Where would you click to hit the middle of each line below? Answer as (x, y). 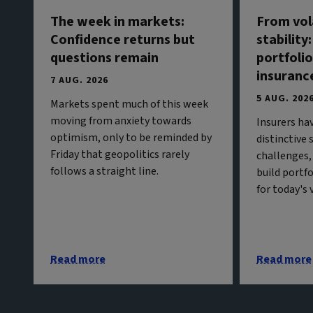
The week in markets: (117, 21)
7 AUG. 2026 (79, 80)
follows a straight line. (104, 171)
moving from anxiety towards (121, 121)
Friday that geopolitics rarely (120, 154)
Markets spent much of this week (129, 104)
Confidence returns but (123, 39)
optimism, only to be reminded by (131, 137)
